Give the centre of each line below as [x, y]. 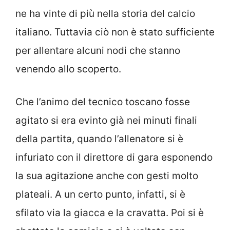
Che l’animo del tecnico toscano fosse [103, 102]
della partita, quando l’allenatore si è [99, 139]
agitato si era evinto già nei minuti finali [106, 121]
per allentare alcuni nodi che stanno [98, 50]
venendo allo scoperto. [68, 69]
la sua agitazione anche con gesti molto [107, 176]
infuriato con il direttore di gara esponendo [114, 158]
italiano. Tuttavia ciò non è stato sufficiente [115, 32]
